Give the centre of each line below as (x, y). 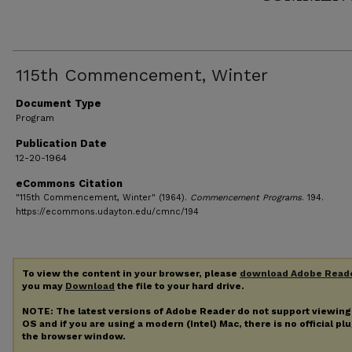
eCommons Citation (69, 183)
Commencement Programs (246, 198)
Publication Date (61, 143)
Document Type (59, 103)
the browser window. (74, 336)
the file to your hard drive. (180, 286)
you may (44, 286)
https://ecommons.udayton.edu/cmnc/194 (107, 212)
